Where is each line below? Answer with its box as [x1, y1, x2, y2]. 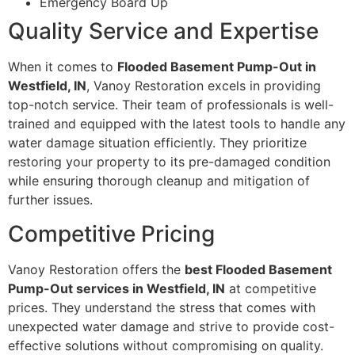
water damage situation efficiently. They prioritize [8, 135, 307, 151]
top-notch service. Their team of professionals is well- [8, 97, 334, 113]
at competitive [225, 280, 316, 296]
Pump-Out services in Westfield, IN [8, 280, 225, 296]
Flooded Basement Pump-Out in [117, 59, 316, 75]
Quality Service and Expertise [8, 17, 319, 45]
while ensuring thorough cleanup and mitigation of [8, 173, 310, 189]
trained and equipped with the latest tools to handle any [8, 116, 345, 132]
